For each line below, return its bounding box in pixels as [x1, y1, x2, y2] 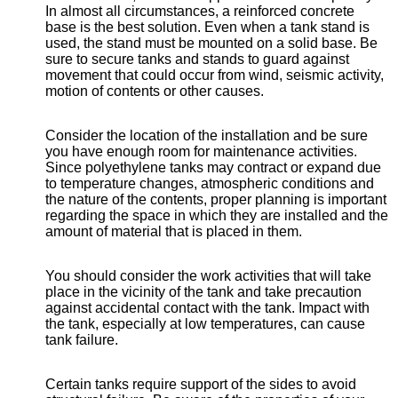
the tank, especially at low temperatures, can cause [45, 316, 365, 331]
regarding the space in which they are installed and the [45, 208, 388, 223]
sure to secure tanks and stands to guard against [45, 52, 349, 67]
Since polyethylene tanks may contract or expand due [45, 160, 381, 175]
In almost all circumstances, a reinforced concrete [45, 4, 354, 19]
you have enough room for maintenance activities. [45, 144, 357, 159]
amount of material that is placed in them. [45, 224, 302, 239]
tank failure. [45, 332, 118, 347]
